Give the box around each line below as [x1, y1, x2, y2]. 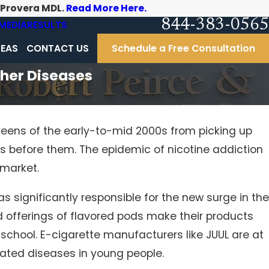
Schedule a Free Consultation [111, 41, 255, 55]
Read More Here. [65, 2, 147, 14]
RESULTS [27, 19, 68, 31]
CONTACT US [26, 41, 89, 55]
